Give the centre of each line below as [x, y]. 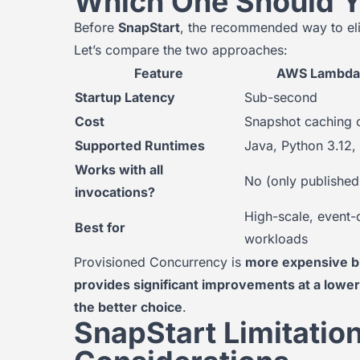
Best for [100, 227]
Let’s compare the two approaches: [181, 50]
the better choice [128, 307]
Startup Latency [125, 97]
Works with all [119, 170]
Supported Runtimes [140, 145]
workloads [276, 239]
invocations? [115, 192]
